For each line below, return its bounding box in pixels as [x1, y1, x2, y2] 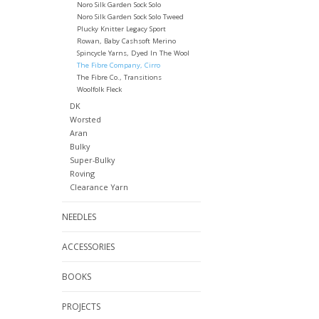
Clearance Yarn [69, 182, 128, 193]
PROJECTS [62, 300, 100, 313]
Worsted [69, 114, 101, 125]
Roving [69, 168, 95, 179]
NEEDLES [62, 211, 96, 224]
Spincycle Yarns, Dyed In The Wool [76, 48, 189, 58]
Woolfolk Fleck [76, 85, 122, 95]
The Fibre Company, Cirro [76, 61, 160, 70]
